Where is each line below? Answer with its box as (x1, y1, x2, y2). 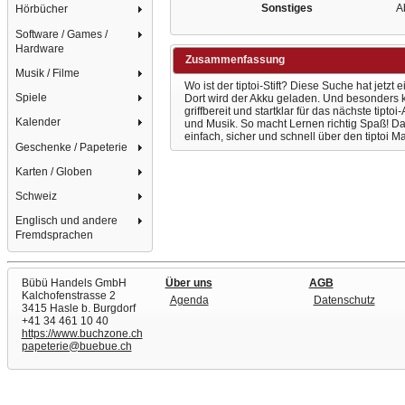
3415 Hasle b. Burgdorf (21, 301, 136, 315)
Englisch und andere (15, 214, 118, 228)
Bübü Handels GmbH (21, 276, 127, 289)
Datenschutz (313, 293, 375, 306)
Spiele (15, 91, 48, 105)
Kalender (15, 116, 61, 129)
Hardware (15, 42, 65, 55)
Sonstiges (260, 2, 313, 15)
